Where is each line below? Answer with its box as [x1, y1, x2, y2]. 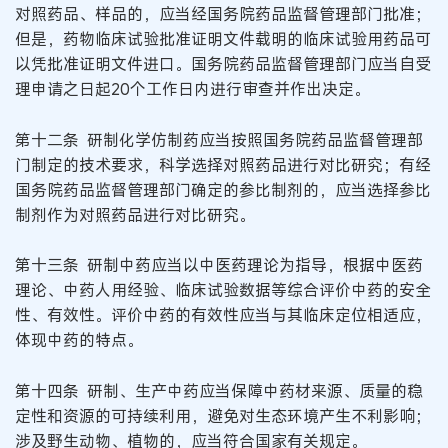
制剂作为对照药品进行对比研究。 [15, 203, 255, 226]
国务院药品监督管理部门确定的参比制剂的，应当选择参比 [15, 178, 431, 201]
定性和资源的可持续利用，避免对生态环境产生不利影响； [15, 404, 431, 427]
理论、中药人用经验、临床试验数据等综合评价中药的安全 [15, 279, 431, 302]
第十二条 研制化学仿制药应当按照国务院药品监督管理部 [15, 128, 423, 151]
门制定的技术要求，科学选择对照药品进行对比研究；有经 [15, 153, 431, 176]
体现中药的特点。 [15, 329, 143, 352]
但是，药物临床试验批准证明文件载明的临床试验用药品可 [15, 28, 431, 51]
